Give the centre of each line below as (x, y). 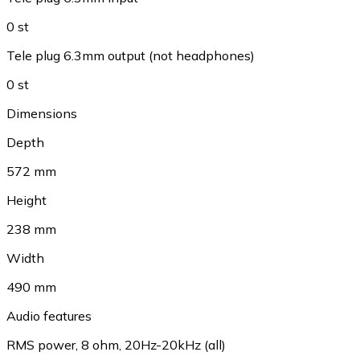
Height (27, 200)
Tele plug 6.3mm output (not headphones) (131, 55)
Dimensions (42, 113)
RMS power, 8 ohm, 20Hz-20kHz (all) (116, 345)
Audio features (49, 316)
